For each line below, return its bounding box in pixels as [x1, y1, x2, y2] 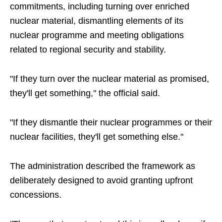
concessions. [10, 190, 61, 200]
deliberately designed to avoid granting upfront [10, 175, 193, 185]
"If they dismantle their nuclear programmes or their [10, 117, 212, 127]
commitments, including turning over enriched [10, 1, 189, 11]
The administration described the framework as [10, 161, 195, 171]
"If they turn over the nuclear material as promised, [10, 74, 209, 84]
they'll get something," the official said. [10, 88, 160, 98]
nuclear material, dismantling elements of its [10, 16, 183, 26]
